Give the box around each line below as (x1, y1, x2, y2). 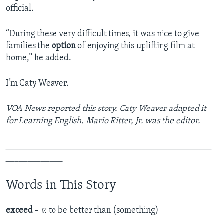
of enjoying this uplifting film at (75, 41, 195, 51)
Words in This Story (6, 179, 116, 193)
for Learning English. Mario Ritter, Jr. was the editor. (6, 116, 200, 126)
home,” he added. (6, 54, 71, 63)
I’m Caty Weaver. (6, 79, 69, 89)
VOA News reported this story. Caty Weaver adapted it (6, 104, 206, 114)
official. (6, 4, 34, 14)
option (52, 41, 75, 51)
